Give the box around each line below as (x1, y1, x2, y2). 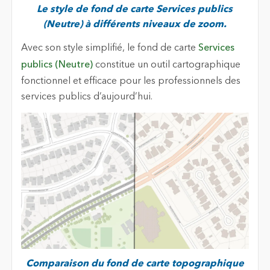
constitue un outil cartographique (92, 60, 240, 71)
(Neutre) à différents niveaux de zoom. (43, 19, 227, 30)
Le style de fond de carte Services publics (37, 4, 233, 14)
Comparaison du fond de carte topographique (25, 259, 244, 269)
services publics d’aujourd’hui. (20, 92, 152, 102)
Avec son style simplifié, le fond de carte (20, 43, 198, 54)
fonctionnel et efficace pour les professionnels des (20, 77, 240, 87)
